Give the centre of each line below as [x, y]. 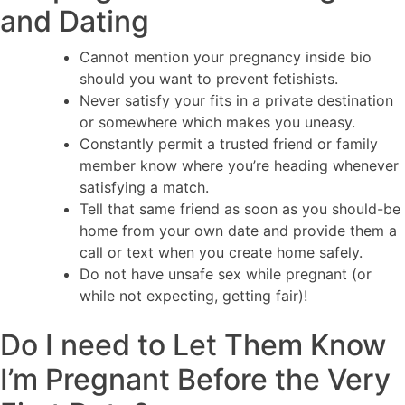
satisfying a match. [144, 188]
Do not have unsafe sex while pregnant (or [226, 274]
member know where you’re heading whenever [239, 166]
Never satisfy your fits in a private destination [236, 101]
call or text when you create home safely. [221, 253]
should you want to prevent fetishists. [209, 79]
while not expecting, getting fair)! [193, 296]
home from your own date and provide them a [238, 231]
